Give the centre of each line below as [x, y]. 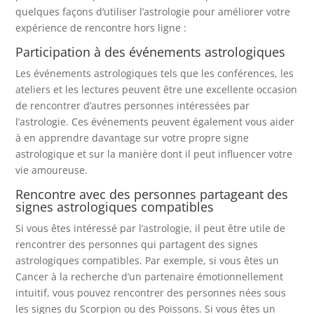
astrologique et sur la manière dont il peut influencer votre [154, 153]
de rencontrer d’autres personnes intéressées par [133, 105]
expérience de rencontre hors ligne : [101, 27]
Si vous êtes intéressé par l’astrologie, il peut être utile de [151, 228]
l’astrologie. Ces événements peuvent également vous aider [155, 121]
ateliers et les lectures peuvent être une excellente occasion [157, 89]
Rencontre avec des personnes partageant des [152, 194]
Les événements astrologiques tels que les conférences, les [155, 73]
